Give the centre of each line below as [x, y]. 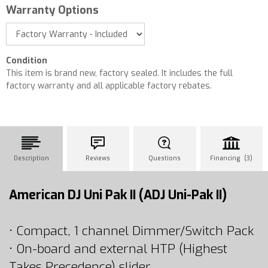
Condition [27, 61]
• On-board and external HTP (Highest [118, 249]
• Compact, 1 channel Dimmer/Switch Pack [131, 231]
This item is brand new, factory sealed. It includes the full [119, 73]
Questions [165, 158]
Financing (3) [232, 158]
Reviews [98, 158]
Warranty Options [52, 10]
